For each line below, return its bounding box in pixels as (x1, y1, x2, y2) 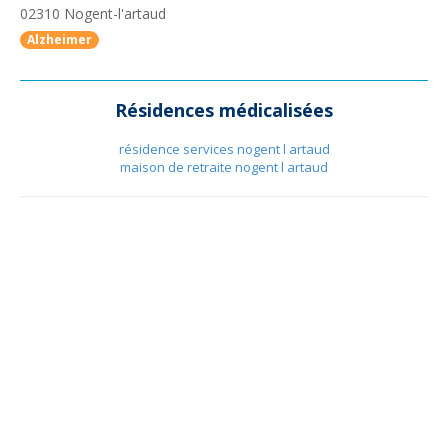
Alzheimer (27, 31, 92, 48)
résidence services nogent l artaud (118, 140, 330, 158)
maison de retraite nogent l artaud (120, 158, 328, 176)
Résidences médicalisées (115, 98, 333, 122)
